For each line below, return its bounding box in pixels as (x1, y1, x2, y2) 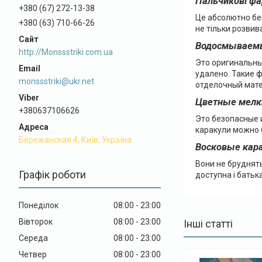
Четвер (19, 249, 47, 259)
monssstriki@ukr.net (19, 76, 94, 86)
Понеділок (19, 200, 58, 210)
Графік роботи (19, 168, 86, 181)
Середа (19, 233, 48, 243)
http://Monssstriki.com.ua (19, 47, 113, 57)
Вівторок (19, 216, 53, 226)
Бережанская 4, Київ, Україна (19, 135, 132, 144)
